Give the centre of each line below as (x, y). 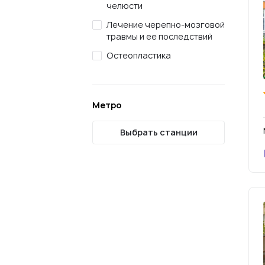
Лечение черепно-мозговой (166, 25)
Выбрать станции (159, 132)
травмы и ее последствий (159, 36)
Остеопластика (139, 55)
